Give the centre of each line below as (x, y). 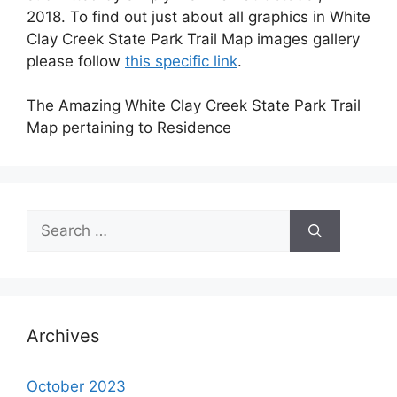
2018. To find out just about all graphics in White (198, 16)
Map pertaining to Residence (129, 128)
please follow (76, 61)
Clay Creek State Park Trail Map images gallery (193, 39)
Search (51, 220)
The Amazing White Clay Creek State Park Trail (194, 106)
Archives (63, 336)
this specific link (181, 61)
